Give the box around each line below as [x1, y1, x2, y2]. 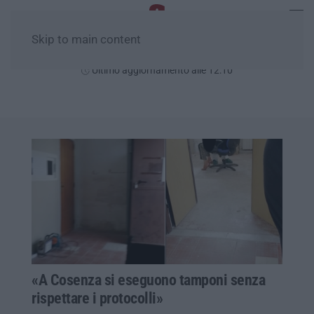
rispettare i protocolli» [32, 289, 163, 307]
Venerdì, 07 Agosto [103, 46, 211, 61]
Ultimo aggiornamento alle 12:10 [90, 64, 233, 76]
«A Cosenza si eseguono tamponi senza [32, 271, 265, 289]
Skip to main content [32, 33, 141, 46]
